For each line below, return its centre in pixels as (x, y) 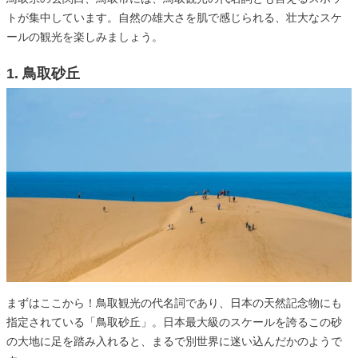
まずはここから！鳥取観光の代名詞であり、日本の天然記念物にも (174, 302)
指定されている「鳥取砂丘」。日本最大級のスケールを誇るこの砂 (174, 322)
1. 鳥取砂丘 (43, 74)
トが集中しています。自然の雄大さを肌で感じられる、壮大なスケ (174, 18)
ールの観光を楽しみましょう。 (85, 37)
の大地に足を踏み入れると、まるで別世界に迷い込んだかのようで (174, 341)
